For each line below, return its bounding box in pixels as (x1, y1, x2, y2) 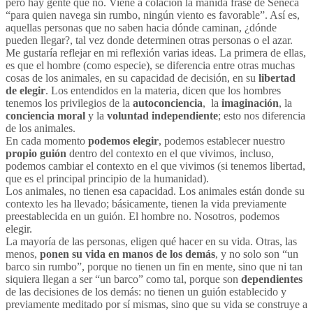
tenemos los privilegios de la (6, 96, 133, 109)
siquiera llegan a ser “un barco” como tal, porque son (6, 272, 241, 285)
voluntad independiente (107, 109, 218, 122)
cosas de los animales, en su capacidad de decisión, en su (6, 71, 259, 84)
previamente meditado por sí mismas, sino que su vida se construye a (6, 298, 307, 310)
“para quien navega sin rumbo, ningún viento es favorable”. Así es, (6, 8, 300, 21)
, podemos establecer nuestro (159, 134, 285, 147)
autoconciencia (133, 96, 203, 109)
